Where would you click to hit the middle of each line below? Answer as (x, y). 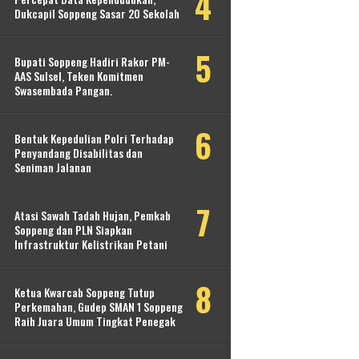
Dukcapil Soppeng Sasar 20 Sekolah (97, 14)
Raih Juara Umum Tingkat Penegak (95, 321)
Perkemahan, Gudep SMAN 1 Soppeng (99, 307)
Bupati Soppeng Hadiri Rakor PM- (92, 62)
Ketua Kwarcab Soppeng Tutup (85, 292)
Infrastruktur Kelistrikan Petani (91, 244)
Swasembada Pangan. (63, 91)
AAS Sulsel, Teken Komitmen (79, 76)
